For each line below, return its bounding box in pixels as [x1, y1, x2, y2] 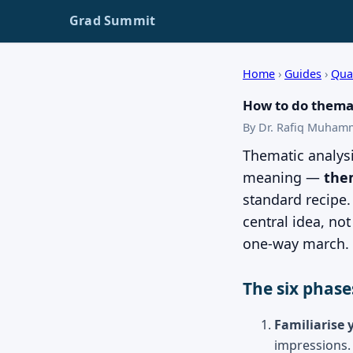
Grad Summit [69, 12, 156, 30]
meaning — [243, 167, 324, 187]
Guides [284, 65, 321, 81]
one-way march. [243, 233, 349, 253]
